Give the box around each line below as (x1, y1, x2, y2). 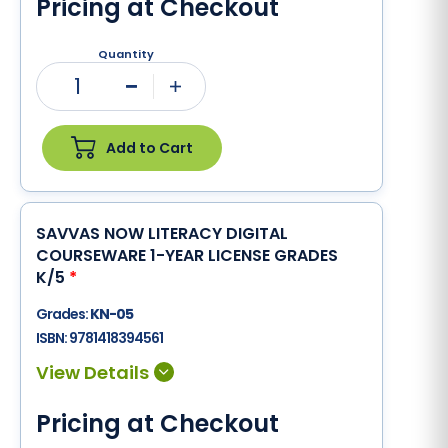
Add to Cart (106, 137, 193, 158)
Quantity (98, 46, 154, 62)
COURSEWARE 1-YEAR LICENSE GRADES (36, 244, 338, 267)
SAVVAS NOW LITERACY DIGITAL (36, 222, 288, 245)
